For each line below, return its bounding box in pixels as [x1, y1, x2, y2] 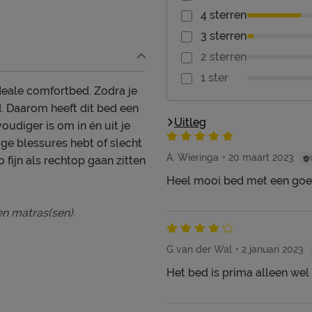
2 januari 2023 [242, 244, 304, 256]
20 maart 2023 [228, 152, 294, 164]
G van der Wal [166, 244, 232, 256]
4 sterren [201, 8, 247, 22]
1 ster [201, 71, 228, 85]
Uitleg [174, 116, 206, 130]
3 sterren [201, 29, 247, 43]
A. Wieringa [166, 152, 219, 164]
